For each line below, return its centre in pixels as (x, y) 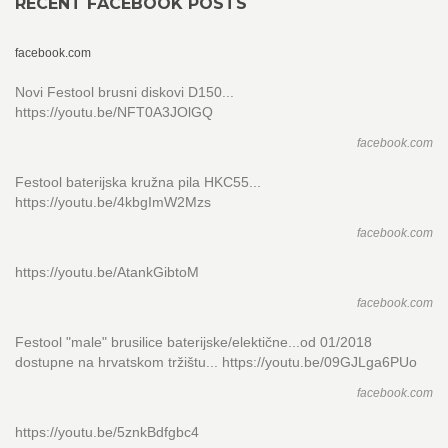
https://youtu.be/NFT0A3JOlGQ (114, 112)
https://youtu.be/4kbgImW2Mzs (113, 202)
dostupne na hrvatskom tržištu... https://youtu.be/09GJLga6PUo (216, 362)
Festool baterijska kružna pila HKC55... (138, 182)
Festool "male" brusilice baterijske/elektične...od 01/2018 (193, 342)
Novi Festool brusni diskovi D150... (124, 92)
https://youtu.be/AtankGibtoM (107, 272)
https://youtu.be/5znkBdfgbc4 (107, 432)
